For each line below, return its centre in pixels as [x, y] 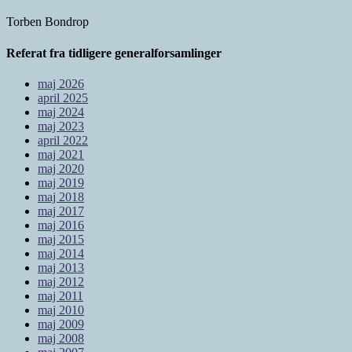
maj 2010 [61, 310]
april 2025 [63, 97]
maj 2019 [61, 182]
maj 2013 [61, 267]
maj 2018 [61, 196]
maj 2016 [61, 225]
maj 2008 [61, 338]
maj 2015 [61, 239]
